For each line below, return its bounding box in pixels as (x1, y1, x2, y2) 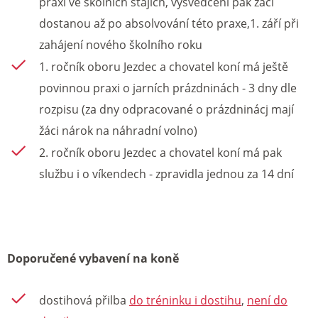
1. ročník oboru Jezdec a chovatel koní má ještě (39, 58, 288, 75)
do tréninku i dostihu (129, 292, 241, 309)
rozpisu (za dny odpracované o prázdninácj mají (39, 101, 294, 117)
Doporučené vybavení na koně (7, 250, 179, 266)
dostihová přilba (39, 292, 129, 309)
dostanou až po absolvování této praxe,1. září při (39, 15, 299, 31)
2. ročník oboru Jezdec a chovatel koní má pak (39, 144, 282, 160)
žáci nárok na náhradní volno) (39, 122, 197, 138)
